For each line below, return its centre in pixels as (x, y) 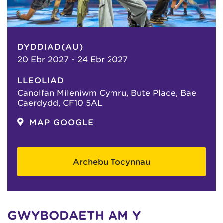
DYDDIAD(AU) (50, 47)
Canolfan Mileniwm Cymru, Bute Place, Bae (107, 93)
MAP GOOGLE (61, 122)
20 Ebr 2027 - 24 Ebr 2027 (73, 59)
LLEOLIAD (41, 80)
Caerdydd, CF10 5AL (60, 103)
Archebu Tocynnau (111, 162)
